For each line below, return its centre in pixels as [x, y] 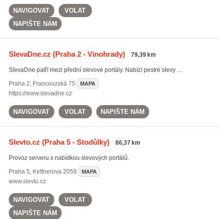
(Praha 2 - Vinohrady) [88, 54]
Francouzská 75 [54, 84]
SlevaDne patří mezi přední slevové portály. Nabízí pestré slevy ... [95, 70]
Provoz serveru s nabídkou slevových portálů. [69, 158]
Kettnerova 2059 [55, 172]
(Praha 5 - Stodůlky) [75, 142]
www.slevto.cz [27, 181]
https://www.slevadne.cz [40, 93]
